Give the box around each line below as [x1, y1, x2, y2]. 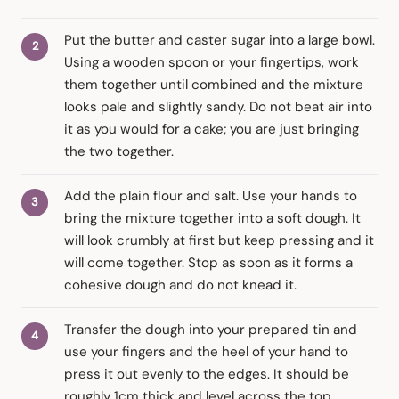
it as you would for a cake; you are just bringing [64, 120, 359, 139]
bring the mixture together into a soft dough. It [64, 209, 361, 228]
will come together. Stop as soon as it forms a [64, 254, 353, 273]
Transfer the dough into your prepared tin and [64, 321, 357, 339]
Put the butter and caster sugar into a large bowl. [64, 31, 375, 50]
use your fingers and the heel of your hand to [64, 343, 348, 362]
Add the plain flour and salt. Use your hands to [64, 187, 357, 206]
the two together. [64, 142, 174, 161]
